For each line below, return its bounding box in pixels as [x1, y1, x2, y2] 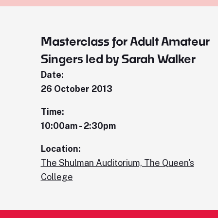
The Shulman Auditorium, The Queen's [40, 158, 194, 168]
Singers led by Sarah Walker [40, 52, 196, 66]
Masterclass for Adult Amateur [40, 34, 210, 48]
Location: [40, 144, 81, 154]
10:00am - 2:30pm [40, 121, 116, 131]
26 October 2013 [40, 84, 112, 94]
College [40, 172, 73, 182]
